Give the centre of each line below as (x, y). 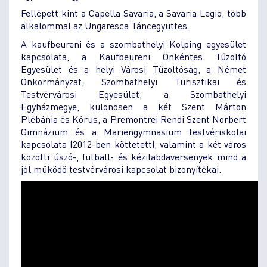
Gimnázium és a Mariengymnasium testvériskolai (133, 131)
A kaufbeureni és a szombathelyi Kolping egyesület (133, 44)
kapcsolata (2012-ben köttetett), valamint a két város (133, 144)
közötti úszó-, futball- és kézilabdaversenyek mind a (133, 156)
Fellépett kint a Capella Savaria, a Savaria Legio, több (133, 13)
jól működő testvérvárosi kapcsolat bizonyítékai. (121, 169)
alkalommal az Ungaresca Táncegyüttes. (105, 25)
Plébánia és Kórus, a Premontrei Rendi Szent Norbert (133, 119)
